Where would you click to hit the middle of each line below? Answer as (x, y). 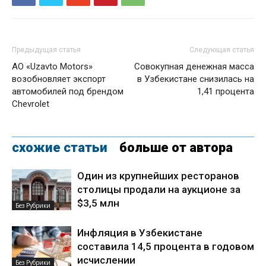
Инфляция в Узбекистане (140, 232)
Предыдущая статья (46, 50)
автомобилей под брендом (68, 91)
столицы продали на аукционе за (159, 189)
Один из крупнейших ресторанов (158, 175)
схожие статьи (60, 147)
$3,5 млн (98, 203)
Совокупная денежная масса (194, 66)
